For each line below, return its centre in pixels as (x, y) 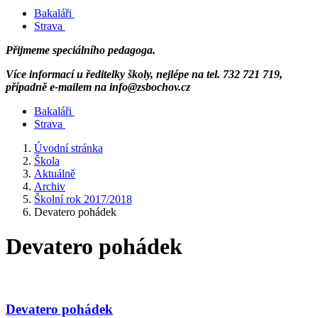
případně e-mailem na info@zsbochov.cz (98, 87)
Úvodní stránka (68, 148)
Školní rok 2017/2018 (83, 199)
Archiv (50, 186)
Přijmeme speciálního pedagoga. (81, 50)
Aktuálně (55, 174)
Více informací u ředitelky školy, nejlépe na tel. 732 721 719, (144, 74)
